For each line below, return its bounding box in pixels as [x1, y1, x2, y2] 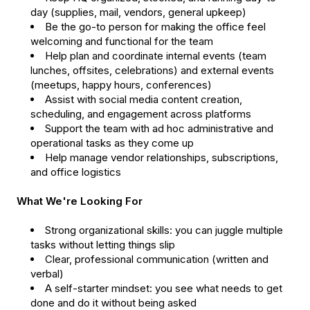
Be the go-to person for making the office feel [45, 20, 266, 34]
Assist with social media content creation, [45, 93, 242, 107]
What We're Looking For [17, 194, 143, 208]
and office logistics [30, 165, 121, 179]
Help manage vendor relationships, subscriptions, [45, 151, 278, 165]
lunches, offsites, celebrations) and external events [30, 64, 274, 77]
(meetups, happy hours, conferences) [30, 78, 212, 92]
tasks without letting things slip [30, 238, 175, 252]
